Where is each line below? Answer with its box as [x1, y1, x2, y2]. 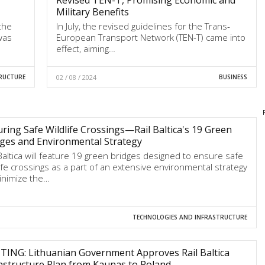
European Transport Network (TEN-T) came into [56, 31, 245, 43]
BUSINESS [218, 72, 247, 81]
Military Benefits [56, 5, 129, 18]
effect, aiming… [56, 42, 115, 54]
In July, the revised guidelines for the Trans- [56, 20, 230, 32]
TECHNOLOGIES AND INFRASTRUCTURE [132, 213, 247, 222]
